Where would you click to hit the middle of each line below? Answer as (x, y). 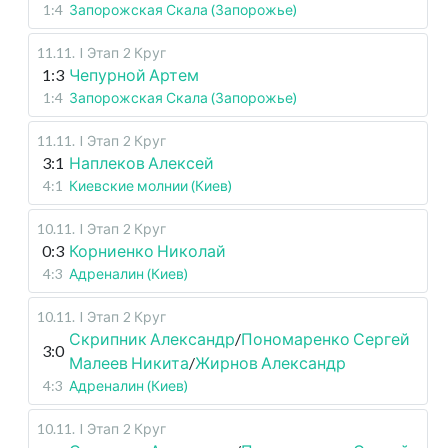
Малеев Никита (129, 363)
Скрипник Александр (152, 339)
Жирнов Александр (270, 363)
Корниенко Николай (147, 251)
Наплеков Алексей (141, 163)
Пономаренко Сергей (325, 339)
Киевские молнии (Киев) (150, 186)
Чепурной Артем (134, 75)
